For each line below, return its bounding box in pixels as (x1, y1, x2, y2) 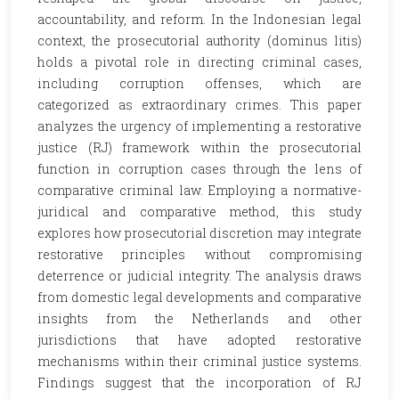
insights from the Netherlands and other (37, 310, 362, 327)
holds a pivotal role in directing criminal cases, (37, 53, 362, 70)
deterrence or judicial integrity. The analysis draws (37, 267, 362, 284)
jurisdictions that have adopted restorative (37, 331, 362, 348)
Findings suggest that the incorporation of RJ (37, 374, 362, 391)
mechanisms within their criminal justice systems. (37, 353, 362, 370)
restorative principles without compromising (37, 246, 362, 263)
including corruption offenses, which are (37, 75, 362, 92)
